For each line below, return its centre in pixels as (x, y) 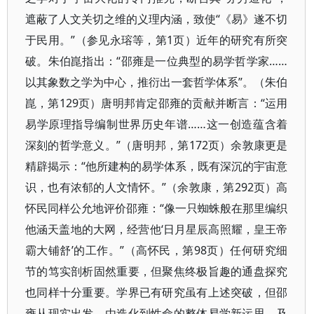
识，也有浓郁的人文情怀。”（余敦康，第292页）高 (157, 187)
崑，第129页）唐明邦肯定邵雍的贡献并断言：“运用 (157, 103)
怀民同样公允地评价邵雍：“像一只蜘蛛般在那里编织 (157, 208)
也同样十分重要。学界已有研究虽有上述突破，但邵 (157, 292)
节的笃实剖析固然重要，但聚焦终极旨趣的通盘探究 (157, 271)
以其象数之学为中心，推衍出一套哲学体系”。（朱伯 (157, 82)
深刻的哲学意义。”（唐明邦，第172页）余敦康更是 (157, 145)
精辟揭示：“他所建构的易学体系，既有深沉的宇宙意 (157, 166)
